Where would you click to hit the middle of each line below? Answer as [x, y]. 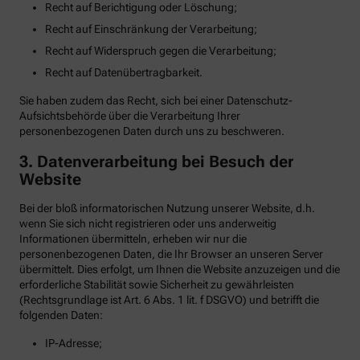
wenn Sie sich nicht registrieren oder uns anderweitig [148, 223]
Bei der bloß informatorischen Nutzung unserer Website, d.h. [167, 208]
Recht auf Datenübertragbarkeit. [124, 73]
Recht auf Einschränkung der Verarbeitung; [151, 29]
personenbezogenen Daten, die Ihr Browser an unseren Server [171, 254]
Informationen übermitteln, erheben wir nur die [133, 238]
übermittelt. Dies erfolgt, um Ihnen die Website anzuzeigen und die [180, 269]
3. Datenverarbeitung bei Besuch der [156, 161]
